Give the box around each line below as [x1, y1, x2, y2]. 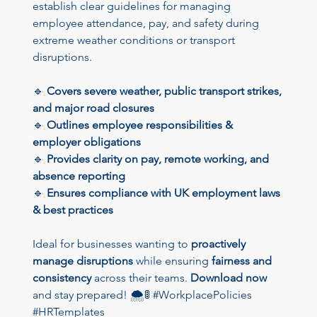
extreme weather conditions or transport [32, 33, 238, 47]
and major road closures [32, 101, 154, 115]
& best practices [32, 203, 113, 217]
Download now [190, 271, 267, 285]
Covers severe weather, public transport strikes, [46, 84, 284, 98]
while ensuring [132, 254, 212, 268]
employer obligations [32, 135, 141, 149]
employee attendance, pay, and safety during [32, 16, 262, 30]
